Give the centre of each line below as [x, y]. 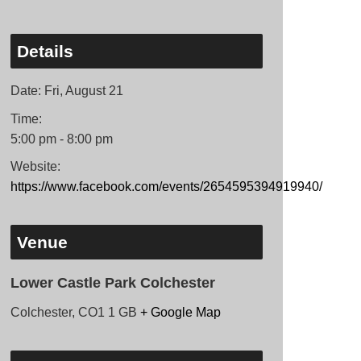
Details [45, 51]
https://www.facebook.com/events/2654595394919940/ [166, 187]
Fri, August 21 [83, 91]
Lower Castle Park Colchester [112, 282]
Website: [35, 167]
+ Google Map [180, 313]
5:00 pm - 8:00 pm [61, 139]
